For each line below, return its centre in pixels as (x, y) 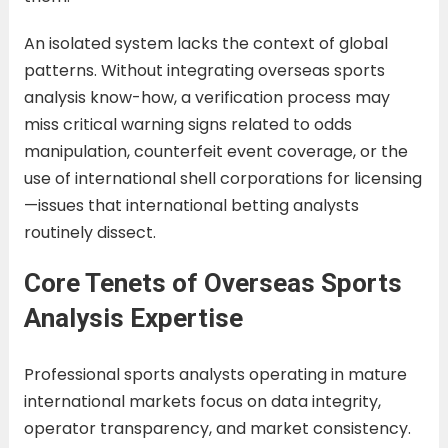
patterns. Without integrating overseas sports (204, 70)
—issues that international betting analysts (191, 205)
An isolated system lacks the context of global (205, 43)
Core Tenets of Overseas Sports (212, 282)
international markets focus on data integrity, (202, 401)
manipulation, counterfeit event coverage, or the (215, 151)
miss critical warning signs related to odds (187, 124)
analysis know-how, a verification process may (206, 97)
